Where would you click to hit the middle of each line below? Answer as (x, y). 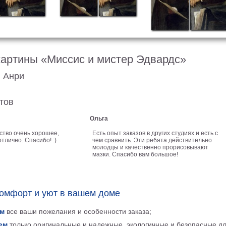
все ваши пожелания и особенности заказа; (78, 211)
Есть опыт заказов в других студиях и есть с (155, 133)
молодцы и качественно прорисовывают (151, 147)
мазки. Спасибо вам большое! (135, 154)
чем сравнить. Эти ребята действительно (152, 140)
